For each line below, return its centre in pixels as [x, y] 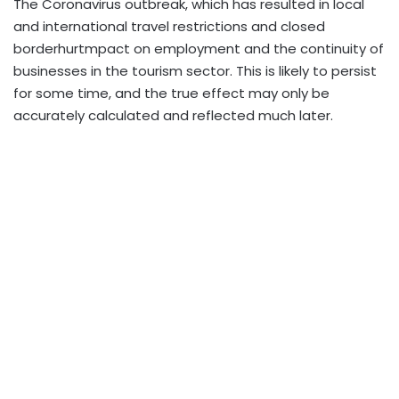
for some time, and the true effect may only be [171, 93]
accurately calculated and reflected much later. [177, 115]
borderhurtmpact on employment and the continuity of [199, 49]
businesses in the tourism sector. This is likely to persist [195, 71]
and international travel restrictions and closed [169, 26]
